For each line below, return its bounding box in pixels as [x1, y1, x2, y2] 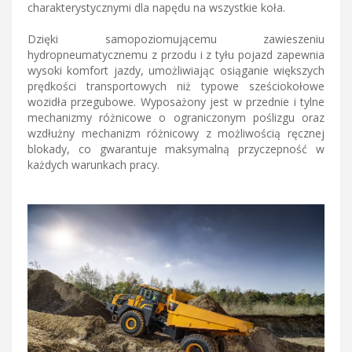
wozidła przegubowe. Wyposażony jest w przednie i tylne [27, 94, 324, 110]
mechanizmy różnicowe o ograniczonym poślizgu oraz [27, 110, 324, 126]
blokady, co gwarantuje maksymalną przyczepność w [27, 141, 324, 157]
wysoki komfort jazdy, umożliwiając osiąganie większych [27, 63, 324, 79]
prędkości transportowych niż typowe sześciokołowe [27, 79, 324, 94]
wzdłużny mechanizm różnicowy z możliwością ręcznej [27, 126, 324, 141]
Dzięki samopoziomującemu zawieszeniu [27, 31, 324, 47]
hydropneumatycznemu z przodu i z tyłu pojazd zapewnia [27, 47, 324, 63]
